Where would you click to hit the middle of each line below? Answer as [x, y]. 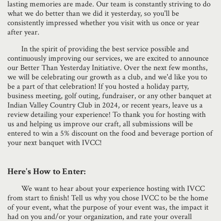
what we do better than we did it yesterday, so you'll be [93, 14]
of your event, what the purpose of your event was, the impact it [108, 207]
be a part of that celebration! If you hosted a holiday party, [98, 87]
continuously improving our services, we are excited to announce [108, 58]
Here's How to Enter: [47, 171]
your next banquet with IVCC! [55, 143]
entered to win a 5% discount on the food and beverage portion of [110, 133]
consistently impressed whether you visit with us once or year [103, 23]
